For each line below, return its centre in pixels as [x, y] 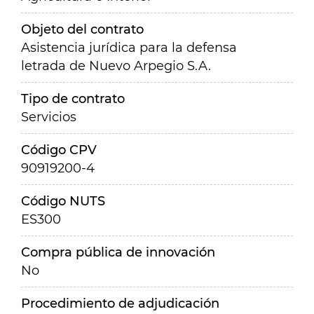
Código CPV [59, 150]
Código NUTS [63, 201]
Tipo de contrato [73, 99]
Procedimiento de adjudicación [120, 303]
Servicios [49, 117]
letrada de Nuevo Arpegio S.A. [116, 66]
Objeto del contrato [82, 29]
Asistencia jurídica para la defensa [129, 48]
